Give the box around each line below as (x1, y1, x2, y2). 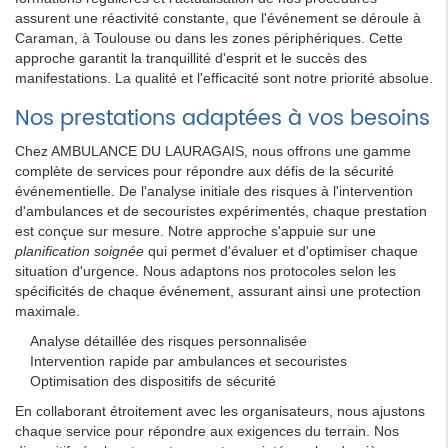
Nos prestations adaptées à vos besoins (15, 101, 430, 136)
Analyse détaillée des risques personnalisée (30, 332, 307, 349)
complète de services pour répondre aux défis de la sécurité (15, 162, 394, 179)
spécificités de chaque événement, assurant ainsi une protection (15, 282, 421, 299)
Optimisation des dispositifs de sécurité (30, 372, 276, 389)
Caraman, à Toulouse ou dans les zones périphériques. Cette (15, 29, 403, 46)
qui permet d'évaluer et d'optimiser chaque (144, 242, 418, 259)
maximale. (15, 302, 80, 319)
